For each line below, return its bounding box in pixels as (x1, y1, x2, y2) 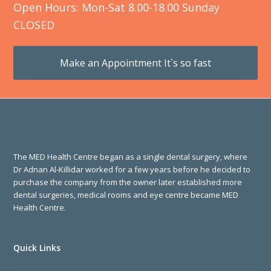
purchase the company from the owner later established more (13, 177, 243, 188)
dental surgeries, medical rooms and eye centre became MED (13, 189, 239, 200)
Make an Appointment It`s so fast (60, 56, 211, 70)
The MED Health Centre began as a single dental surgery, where (13, 151, 248, 162)
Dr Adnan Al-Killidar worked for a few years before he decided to (13, 164, 251, 175)
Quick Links (13, 242, 61, 253)
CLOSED (13, 18, 55, 32)
